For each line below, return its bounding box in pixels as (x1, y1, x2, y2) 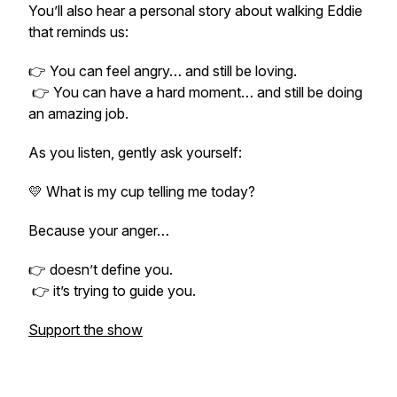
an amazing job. (28, 105, 128, 122)
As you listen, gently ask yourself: (28, 144, 242, 161)
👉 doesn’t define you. (28, 261, 173, 278)
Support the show (28, 321, 143, 339)
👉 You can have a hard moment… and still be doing (28, 83, 362, 101)
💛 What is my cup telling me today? (28, 183, 255, 200)
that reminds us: (28, 23, 128, 41)
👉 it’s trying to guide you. (28, 282, 196, 300)
